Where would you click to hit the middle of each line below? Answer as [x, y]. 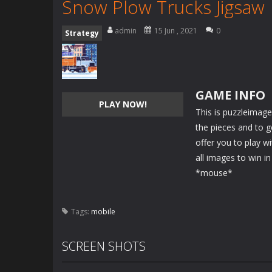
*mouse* [214, 173]
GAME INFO [230, 95]
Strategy [82, 33]
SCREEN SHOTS [104, 246]
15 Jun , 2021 [176, 31]
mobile [103, 212]
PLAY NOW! [123, 104]
